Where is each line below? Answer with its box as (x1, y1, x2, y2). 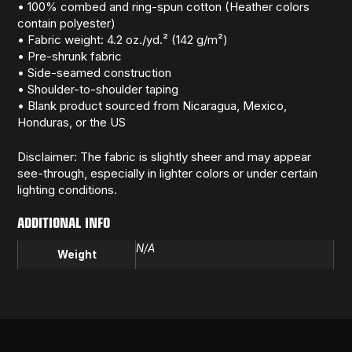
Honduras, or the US (17, 115, 126, 130)
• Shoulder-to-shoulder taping (17, 82, 179, 97)
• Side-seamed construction (17, 65, 172, 81)
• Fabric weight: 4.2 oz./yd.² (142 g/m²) (17, 32, 229, 48)
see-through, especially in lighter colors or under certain (17, 165, 318, 181)
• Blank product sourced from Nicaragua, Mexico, (17, 98, 288, 114)
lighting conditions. (17, 181, 118, 197)
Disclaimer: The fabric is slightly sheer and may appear (17, 148, 312, 164)
